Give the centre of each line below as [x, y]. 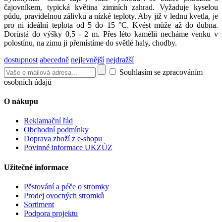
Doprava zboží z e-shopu [63, 139]
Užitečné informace [36, 167]
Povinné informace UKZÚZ [68, 148]
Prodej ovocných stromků [64, 195]
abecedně [54, 59]
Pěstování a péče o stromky [66, 186]
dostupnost [21, 59]
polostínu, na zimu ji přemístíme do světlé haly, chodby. [90, 43]
